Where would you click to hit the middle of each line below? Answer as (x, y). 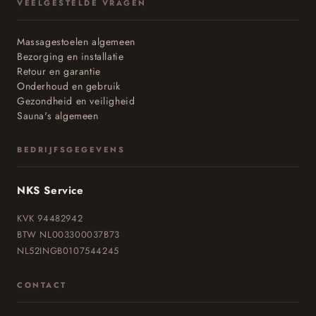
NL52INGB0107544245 (68, 251)
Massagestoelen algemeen (76, 42)
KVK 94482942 (50, 218)
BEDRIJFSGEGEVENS (71, 150)
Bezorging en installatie (71, 56)
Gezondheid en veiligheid (76, 101)
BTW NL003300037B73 (68, 235)
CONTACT (42, 285)
